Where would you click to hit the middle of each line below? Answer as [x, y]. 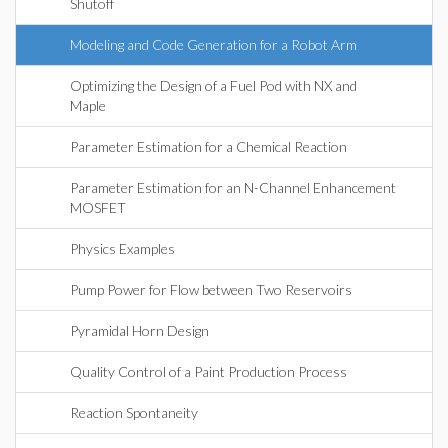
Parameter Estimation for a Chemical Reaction [208, 146]
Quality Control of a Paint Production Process [208, 371]
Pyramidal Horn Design [139, 330]
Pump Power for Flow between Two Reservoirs [211, 289]
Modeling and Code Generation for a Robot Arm [213, 44]
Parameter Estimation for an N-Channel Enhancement [233, 187]
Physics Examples [122, 248]
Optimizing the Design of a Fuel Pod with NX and [213, 85]
